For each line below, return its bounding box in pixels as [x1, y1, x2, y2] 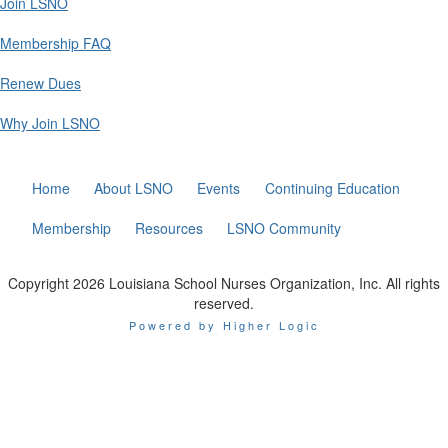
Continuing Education [264, 178, 400, 198]
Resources [135, 218, 204, 238]
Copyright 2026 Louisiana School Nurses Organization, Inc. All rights [8, 273, 440, 293]
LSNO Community [227, 218, 342, 238]
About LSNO [94, 178, 174, 198]
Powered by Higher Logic [128, 317, 320, 333]
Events [197, 178, 241, 198]
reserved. [194, 293, 254, 313]
